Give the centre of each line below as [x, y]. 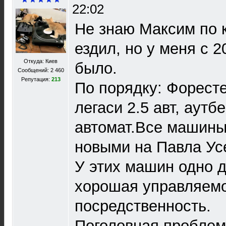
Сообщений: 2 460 [41, 70]
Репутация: [36, 79]
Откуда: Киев [41, 61]
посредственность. [143, 206]
